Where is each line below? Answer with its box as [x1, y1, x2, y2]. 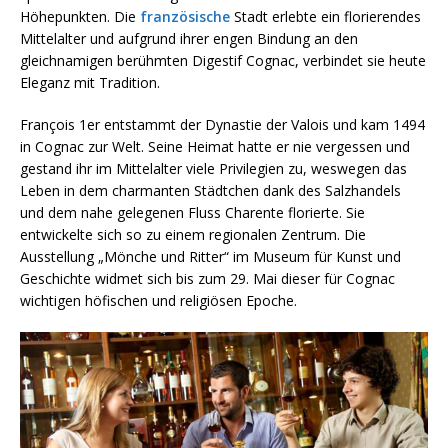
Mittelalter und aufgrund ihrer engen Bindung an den [20, 28, 358, 48]
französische [140, 6, 230, 26]
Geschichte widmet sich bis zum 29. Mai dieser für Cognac [20, 268, 395, 288]
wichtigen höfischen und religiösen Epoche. [20, 290, 297, 310]
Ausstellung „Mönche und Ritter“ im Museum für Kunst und [20, 246, 401, 266]
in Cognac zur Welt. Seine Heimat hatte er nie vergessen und [20, 136, 410, 156]
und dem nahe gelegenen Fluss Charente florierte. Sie [20, 202, 365, 222]
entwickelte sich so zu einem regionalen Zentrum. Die [20, 224, 366, 244]
